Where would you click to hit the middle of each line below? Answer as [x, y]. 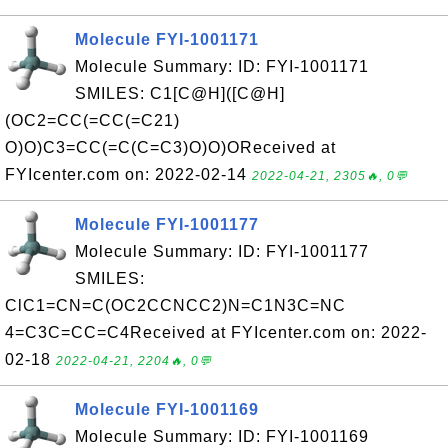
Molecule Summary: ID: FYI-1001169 [222, 436]
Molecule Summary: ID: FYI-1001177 [222, 251]
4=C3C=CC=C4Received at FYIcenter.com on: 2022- [216, 332]
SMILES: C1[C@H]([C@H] [180, 93]
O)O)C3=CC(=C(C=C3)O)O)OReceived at [170, 147]
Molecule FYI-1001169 [167, 409]
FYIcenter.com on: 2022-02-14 [128, 174]
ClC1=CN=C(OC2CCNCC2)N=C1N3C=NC [175, 305]
